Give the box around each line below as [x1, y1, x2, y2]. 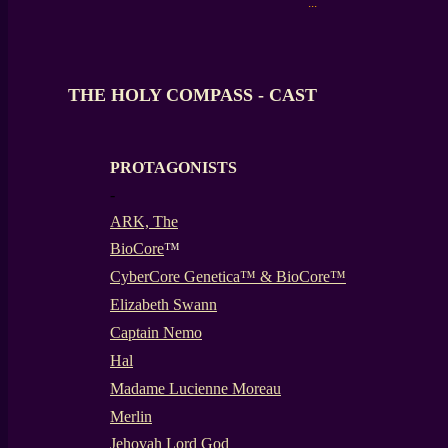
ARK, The [110, 213, 178, 230]
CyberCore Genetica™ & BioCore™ [110, 268, 346, 285]
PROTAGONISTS [110, 159, 237, 176]
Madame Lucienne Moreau [110, 380, 281, 397]
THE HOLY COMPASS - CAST [68, 85, 317, 105]
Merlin [110, 408, 152, 425]
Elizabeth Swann [110, 296, 217, 313]
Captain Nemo [110, 324, 202, 341]
